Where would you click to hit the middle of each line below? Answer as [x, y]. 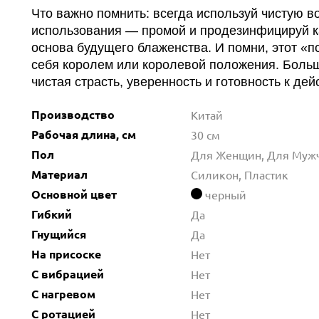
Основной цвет [74, 194]
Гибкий [52, 214]
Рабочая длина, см [84, 134]
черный [226, 194]
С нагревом [63, 294]
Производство [73, 114]
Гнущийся [59, 234]
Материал [59, 174]
